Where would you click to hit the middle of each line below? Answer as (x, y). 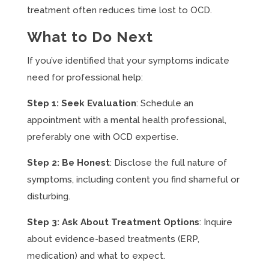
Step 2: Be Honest (68, 163)
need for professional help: (85, 77)
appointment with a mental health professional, (126, 120)
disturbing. (48, 196)
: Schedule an (165, 103)
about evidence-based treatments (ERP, (113, 239)
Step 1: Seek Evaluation (81, 103)
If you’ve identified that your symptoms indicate (128, 61)
